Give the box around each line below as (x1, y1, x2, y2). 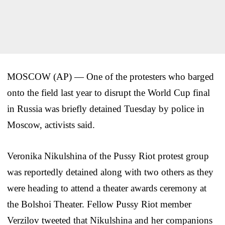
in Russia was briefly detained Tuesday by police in (7, 103, 204, 114)
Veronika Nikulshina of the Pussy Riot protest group (7, 150, 209, 161)
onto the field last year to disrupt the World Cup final (7, 87, 210, 98)
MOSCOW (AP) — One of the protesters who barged (7, 71, 214, 82)
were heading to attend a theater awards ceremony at (7, 182, 206, 193)
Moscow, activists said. (7, 119, 95, 130)
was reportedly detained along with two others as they (7, 166, 213, 177)
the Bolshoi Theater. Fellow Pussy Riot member (7, 198, 191, 209)
